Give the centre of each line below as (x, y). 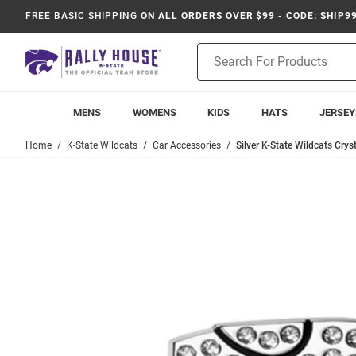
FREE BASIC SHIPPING (82, 16)
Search (214, 68)
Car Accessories (187, 145)
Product (217, 51)
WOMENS (154, 112)
